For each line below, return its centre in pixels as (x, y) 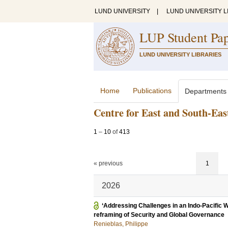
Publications (152, 91)
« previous (108, 163)
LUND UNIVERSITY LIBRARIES (180, 54)
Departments (206, 91)
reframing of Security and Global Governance (159, 215)
